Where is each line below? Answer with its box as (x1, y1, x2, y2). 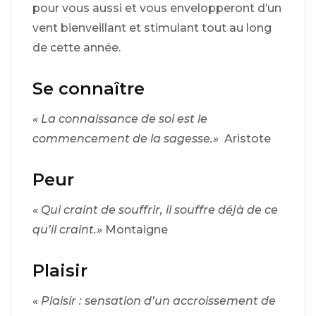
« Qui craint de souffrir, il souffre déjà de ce (32, 202, 278, 217)
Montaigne (102, 222, 168, 236)
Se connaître (32, 78, 145, 99)
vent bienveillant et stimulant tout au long (32, 20, 272, 35)
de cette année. (32, 40, 121, 54)
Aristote (219, 131, 271, 145)
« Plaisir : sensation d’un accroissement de (32, 293, 276, 308)
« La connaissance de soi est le (32, 111, 207, 126)
